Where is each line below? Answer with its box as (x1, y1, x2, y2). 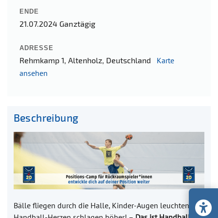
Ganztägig (57, 18, 96, 28)
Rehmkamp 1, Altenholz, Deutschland (19, 55, 157, 65)
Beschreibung (13, 111, 79, 124)
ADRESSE (19, 44, 54, 52)
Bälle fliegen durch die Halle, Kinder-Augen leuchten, (13, 200, 191, 210)
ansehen (19, 68, 48, 78)
